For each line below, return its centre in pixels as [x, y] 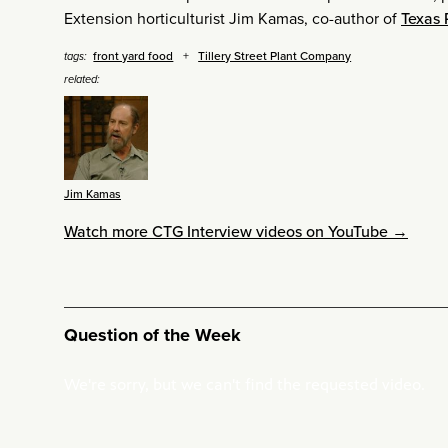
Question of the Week [152, 334]
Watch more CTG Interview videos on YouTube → [236, 230]
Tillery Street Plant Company [275, 55]
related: [82, 79]
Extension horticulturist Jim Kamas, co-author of [232, 17]
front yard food [133, 55]
